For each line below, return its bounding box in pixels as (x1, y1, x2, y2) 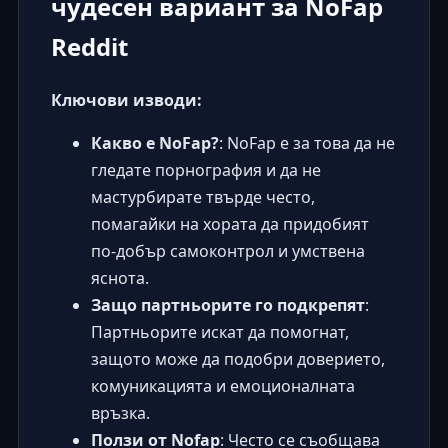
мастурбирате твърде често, (90, 185, 315, 208)
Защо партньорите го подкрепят (90, 293, 365, 316)
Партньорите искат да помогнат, (90, 320, 349, 343)
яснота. (90, 266, 149, 289)
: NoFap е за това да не (218, 131, 395, 154)
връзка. (90, 401, 150, 424)
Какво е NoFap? (90, 131, 219, 154)
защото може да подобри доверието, (90, 347, 385, 370)
